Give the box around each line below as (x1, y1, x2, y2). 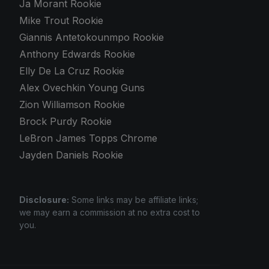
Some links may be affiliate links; (69, 194, 198, 205)
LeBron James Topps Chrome (19, 131, 157, 144)
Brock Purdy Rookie (19, 115, 112, 127)
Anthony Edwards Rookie (19, 47, 135, 60)
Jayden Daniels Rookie (19, 148, 123, 161)
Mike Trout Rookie (19, 14, 103, 26)
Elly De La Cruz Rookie (19, 64, 124, 77)
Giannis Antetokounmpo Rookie (19, 31, 164, 43)
